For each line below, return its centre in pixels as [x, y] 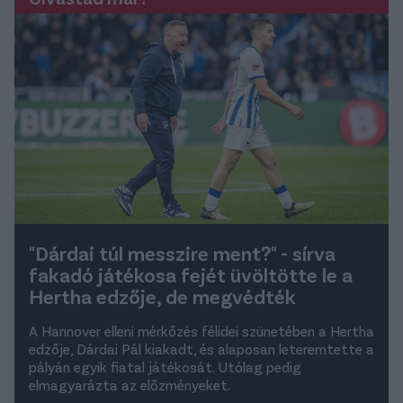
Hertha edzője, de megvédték [162, 297]
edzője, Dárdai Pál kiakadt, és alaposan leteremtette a [201, 349]
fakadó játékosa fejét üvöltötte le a [191, 275]
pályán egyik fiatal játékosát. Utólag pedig [165, 367]
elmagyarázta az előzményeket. [130, 385]
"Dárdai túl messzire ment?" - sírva [182, 254]
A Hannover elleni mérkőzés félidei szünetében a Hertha [201, 331]
